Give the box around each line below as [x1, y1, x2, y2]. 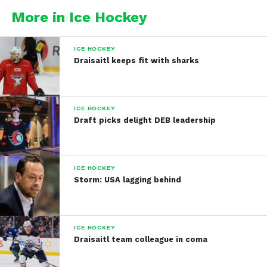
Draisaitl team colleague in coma [74, 235, 208, 244]
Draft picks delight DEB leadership [74, 116, 216, 125]
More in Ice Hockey [11, 9, 147, 26]
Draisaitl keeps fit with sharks [74, 56, 200, 66]
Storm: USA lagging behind [74, 175, 182, 185]
